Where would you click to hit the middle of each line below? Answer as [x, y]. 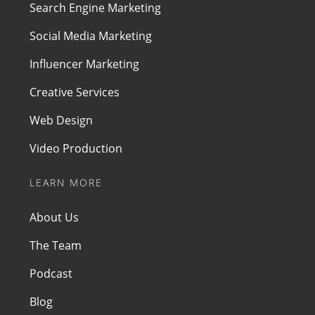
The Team [56, 246]
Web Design [62, 121]
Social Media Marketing [91, 36]
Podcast [51, 274]
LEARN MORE [66, 183]
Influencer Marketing [85, 64]
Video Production [76, 149]
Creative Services [75, 92]
